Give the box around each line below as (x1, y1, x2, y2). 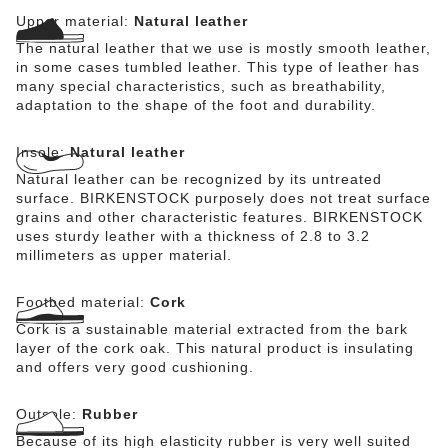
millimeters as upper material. (16, 247, 233, 263)
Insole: (16, 144, 70, 160)
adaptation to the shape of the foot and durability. (16, 97, 376, 113)
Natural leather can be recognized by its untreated (16, 171, 383, 187)
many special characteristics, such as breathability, (16, 78, 386, 94)
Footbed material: (16, 294, 150, 310)
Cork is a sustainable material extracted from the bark (16, 321, 408, 337)
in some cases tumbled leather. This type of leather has (16, 59, 420, 75)
